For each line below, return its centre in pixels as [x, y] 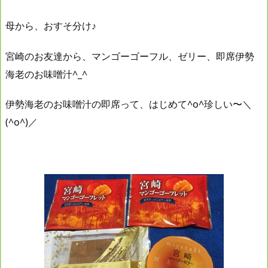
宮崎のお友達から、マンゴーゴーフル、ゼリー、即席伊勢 [130, 56]
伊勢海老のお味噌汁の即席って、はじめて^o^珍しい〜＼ [129, 104]
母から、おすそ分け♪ [51, 25]
